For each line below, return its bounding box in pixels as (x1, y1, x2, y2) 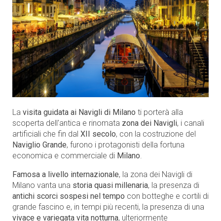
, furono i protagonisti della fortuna (67, 140, 184, 149)
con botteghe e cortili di (125, 191, 209, 201)
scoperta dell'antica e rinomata (12, 118, 122, 128)
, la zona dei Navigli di (119, 169, 192, 179)
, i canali (177, 118, 204, 128)
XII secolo (80, 129, 116, 139)
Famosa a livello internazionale (12, 169, 119, 179)
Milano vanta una (12, 180, 73, 190)
